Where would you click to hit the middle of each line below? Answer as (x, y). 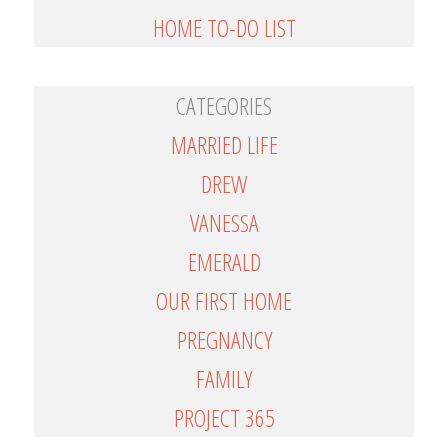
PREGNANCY (224, 340)
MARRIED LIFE (224, 145)
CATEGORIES (224, 106)
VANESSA (224, 223)
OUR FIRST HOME (224, 301)
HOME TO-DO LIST (224, 28)
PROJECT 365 (224, 418)
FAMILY (224, 379)
